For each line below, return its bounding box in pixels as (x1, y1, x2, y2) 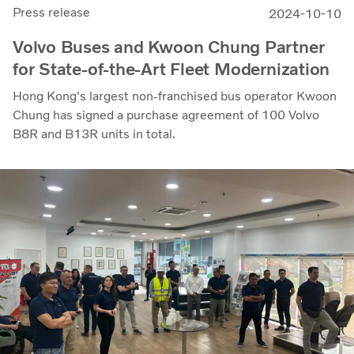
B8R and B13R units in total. (13, 126, 175, 141)
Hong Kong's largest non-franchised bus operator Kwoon (13, 88, 337, 104)
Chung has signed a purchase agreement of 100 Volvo (13, 107, 319, 122)
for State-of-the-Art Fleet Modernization (13, 58, 330, 80)
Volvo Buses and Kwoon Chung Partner (13, 36, 325, 58)
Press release (13, 4, 90, 20)
